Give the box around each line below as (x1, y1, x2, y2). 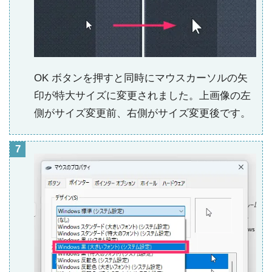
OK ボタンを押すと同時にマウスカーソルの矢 (34, 72, 248, 84)
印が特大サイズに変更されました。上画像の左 (34, 90, 251, 102)
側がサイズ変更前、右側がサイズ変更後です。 (34, 107, 251, 120)
